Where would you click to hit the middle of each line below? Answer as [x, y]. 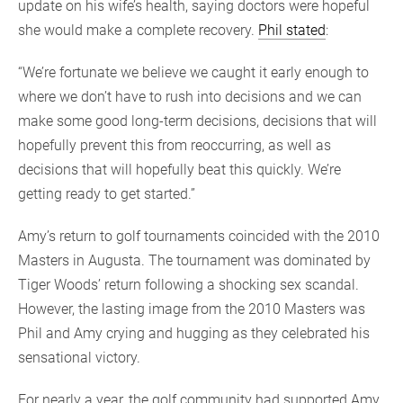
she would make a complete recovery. [138, 30]
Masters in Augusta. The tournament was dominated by [194, 260]
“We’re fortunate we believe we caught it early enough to [193, 72]
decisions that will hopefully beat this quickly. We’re [179, 169]
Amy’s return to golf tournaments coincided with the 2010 [199, 236]
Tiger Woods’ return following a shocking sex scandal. [188, 284]
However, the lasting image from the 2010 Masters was [192, 309]
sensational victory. [81, 357]
